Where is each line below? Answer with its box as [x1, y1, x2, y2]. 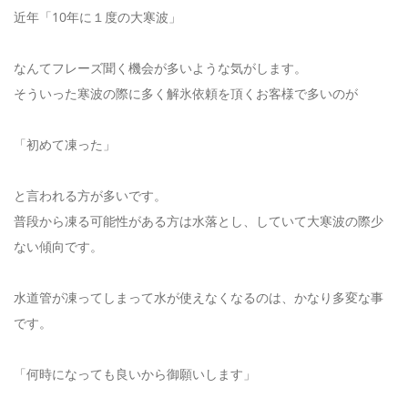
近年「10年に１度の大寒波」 [14, 7, 181, 25]
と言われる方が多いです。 [14, 186, 167, 204]
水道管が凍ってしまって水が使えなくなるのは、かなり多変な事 [14, 288, 383, 306]
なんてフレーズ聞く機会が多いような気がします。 [14, 58, 307, 76]
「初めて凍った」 [14, 135, 116, 153]
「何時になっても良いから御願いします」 [14, 364, 256, 382]
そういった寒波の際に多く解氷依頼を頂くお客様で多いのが [14, 84, 358, 102]
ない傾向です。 [14, 237, 103, 255]
